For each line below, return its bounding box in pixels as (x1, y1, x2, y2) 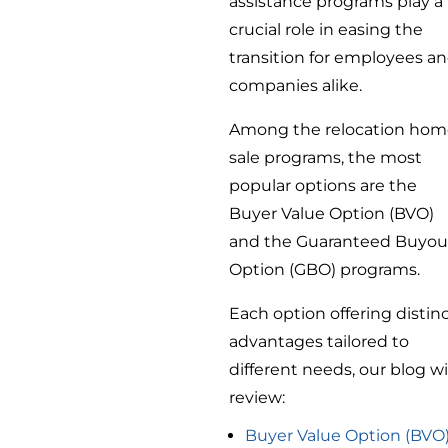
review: (229, 387, 286, 407)
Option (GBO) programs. (229, 259, 421, 279)
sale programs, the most (229, 147, 423, 167)
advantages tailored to (229, 331, 410, 351)
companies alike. (229, 75, 363, 95)
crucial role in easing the (229, 19, 424, 39)
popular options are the (229, 175, 418, 195)
